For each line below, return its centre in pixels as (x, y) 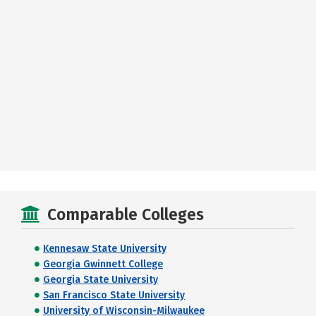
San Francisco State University (114, 295)
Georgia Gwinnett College (103, 264)
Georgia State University (101, 280)
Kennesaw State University (105, 249)
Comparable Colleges (126, 214)
